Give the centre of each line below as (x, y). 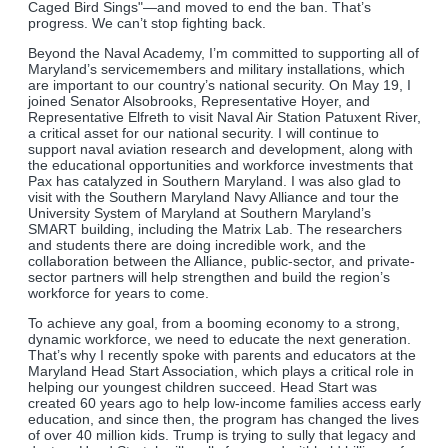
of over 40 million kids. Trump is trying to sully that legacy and (222, 435)
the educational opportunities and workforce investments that (220, 165)
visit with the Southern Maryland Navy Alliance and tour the (213, 197)
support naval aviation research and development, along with (220, 149)
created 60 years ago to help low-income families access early (224, 403)
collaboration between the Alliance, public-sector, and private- (221, 261)
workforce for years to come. (118, 293)
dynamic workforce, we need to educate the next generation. (219, 339)
